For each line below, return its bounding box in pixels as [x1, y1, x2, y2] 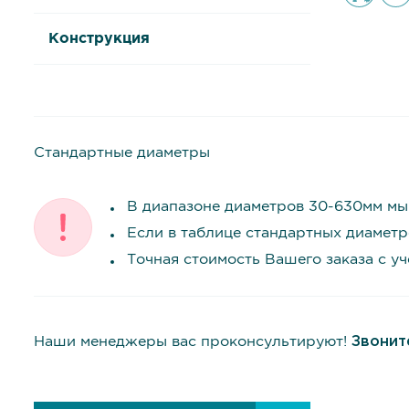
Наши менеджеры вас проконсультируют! [34, 335, 351, 349]
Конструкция [48, 32, 150, 46]
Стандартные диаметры [34, 146, 210, 160]
